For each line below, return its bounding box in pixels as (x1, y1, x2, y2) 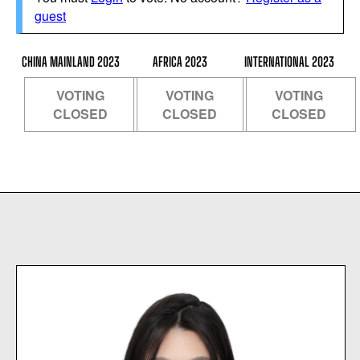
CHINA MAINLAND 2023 (22, 54, 120, 70)
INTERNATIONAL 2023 (244, 54, 334, 70)
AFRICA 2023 (153, 54, 207, 70)
